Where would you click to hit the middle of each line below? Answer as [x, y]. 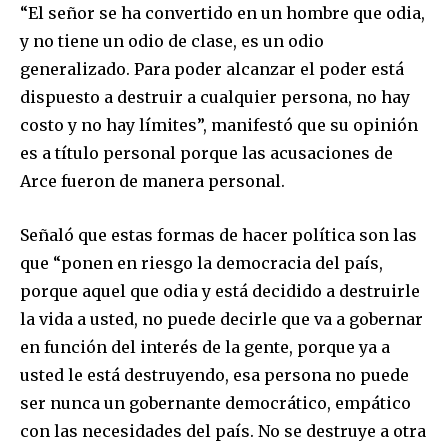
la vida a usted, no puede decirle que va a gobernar [221, 318]
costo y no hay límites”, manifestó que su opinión [219, 124]
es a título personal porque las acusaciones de [206, 152]
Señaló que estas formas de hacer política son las [218, 234]
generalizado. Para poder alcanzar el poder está [212, 68]
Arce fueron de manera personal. [152, 180]
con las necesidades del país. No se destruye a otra [223, 430]
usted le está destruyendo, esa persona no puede [214, 374]
